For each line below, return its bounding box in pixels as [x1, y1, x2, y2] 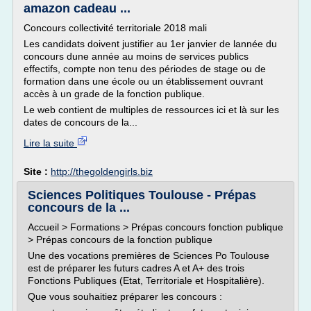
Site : [24, 166, 51, 177]
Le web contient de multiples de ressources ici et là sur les [24, 104, 279, 115]
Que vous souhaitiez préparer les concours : [28, 291, 222, 302]
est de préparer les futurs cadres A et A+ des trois [28, 262, 244, 274]
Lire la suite [24, 137, 77, 149]
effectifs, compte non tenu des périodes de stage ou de [24, 63, 266, 74]
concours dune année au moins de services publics [24, 51, 249, 62]
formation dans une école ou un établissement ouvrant [24, 76, 263, 87]
